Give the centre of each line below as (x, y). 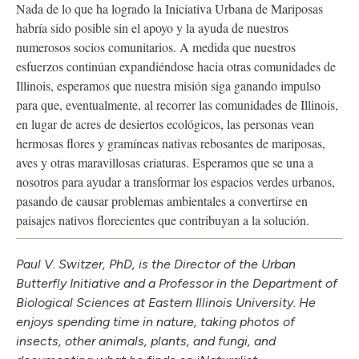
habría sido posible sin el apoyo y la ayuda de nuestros (152, 28)
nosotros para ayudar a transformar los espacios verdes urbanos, (175, 182)
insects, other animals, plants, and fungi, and (146, 341)
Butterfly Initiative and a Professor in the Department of (177, 284)
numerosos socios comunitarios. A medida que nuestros (156, 47)
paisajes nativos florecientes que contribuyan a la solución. (163, 220)
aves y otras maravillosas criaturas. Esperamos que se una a (165, 163)
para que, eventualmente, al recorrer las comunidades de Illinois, (177, 105)
